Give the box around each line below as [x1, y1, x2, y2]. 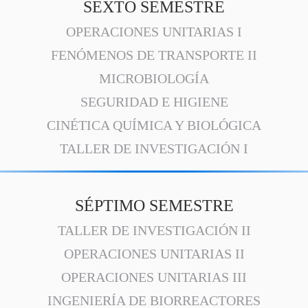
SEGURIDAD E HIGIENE [80, 94, 228, 109]
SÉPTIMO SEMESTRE [74, 196, 234, 214]
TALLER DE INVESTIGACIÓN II [57, 223, 251, 238]
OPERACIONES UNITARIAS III [61, 269, 247, 285]
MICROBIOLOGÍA [99, 71, 209, 86]
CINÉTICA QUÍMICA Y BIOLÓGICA [47, 118, 261, 133]
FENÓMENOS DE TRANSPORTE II [51, 47, 257, 63]
